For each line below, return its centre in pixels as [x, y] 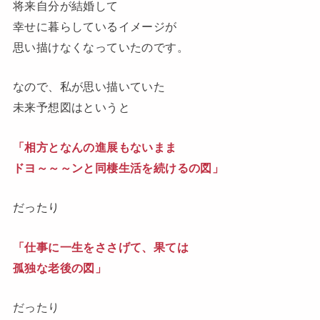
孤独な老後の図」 [60, 267]
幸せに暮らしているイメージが [95, 27]
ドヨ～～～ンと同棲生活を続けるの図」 [118, 167]
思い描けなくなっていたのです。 [101, 47]
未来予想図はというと [71, 107]
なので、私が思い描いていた [89, 87]
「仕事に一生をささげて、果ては [101, 247]
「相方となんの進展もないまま [95, 147]
